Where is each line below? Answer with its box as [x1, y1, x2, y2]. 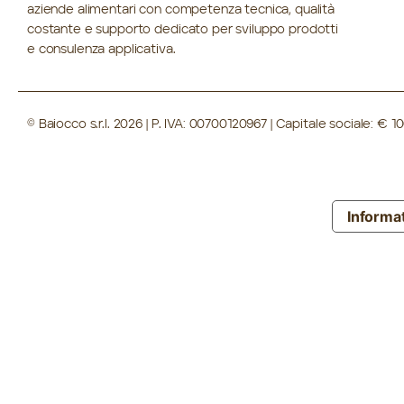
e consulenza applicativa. [27, 43, 176, 57]
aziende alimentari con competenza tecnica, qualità [27, 4, 335, 17]
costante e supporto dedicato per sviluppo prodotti [27, 23, 338, 37]
